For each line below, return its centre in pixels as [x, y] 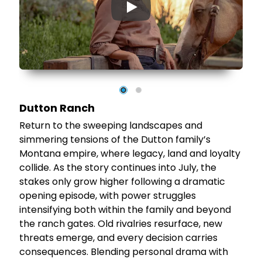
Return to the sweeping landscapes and [111, 126]
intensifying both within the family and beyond [125, 210]
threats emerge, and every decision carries [119, 238]
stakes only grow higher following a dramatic [123, 182]
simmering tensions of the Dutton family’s [115, 140]
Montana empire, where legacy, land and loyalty [130, 154]
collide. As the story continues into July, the [118, 168]
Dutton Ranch [57, 108]
